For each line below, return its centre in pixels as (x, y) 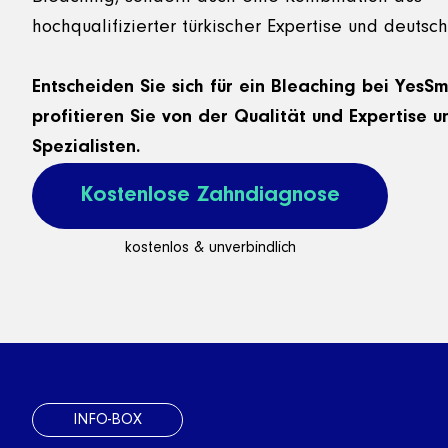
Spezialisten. (86, 147)
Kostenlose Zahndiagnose (210, 195)
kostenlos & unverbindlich (210, 247)
